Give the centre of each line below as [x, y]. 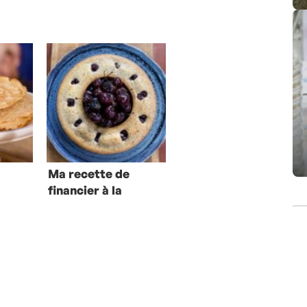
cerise [66, 207]
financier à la [85, 191]
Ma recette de [88, 174]
